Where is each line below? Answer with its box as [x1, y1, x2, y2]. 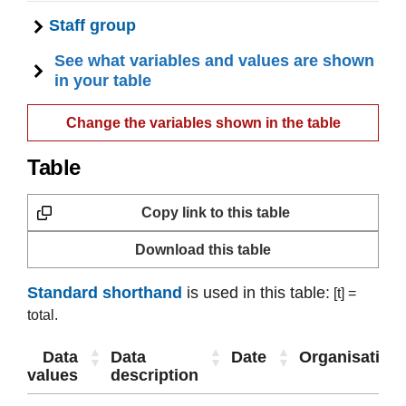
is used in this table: [182, 284, 330, 302]
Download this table [135, 242, 271, 257]
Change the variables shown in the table [65, 115, 341, 130]
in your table [54, 72, 151, 90]
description [111, 366, 198, 384]
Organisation [299, 348, 400, 366]
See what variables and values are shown [54, 52, 374, 70]
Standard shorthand [27, 284, 182, 302]
